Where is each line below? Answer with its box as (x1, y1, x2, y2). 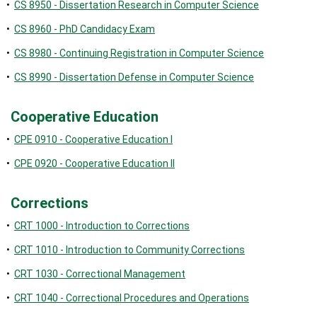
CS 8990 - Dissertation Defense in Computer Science (14, 71, 254, 83)
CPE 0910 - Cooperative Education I (14, 134, 173, 145)
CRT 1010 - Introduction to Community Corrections (14, 244, 245, 255)
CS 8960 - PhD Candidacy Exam (14, 23, 155, 35)
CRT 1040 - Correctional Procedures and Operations (14, 292, 249, 304)
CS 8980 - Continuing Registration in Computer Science (14, 47, 264, 59)
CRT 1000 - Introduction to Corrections (14, 220, 190, 231)
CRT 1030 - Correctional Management (14, 268, 185, 279)
